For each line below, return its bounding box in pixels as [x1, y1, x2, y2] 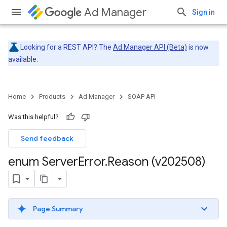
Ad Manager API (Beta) [113, 43, 187, 51]
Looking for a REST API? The [20, 43, 113, 51]
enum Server [8, 154, 78, 169]
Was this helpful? [8, 113, 59, 121]
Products [39, 93, 65, 100]
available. [8, 55, 38, 63]
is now [187, 43, 209, 51]
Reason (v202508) [107, 154, 206, 169]
